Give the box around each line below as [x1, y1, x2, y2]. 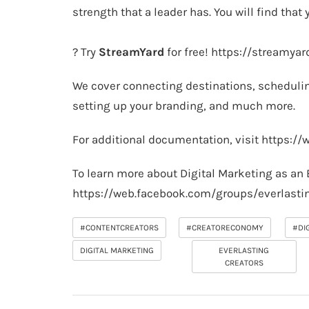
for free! [164, 45, 211, 59]
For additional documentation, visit [72, 132, 261, 146]
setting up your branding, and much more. [72, 99, 295, 112]
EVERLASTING [219, 246, 270, 255]
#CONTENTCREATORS [80, 223, 159, 232]
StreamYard [99, 45, 164, 59]
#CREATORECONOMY [186, 223, 264, 232]
